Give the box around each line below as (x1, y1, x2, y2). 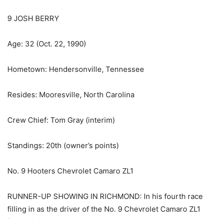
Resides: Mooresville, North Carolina (7, 90, 134, 100)
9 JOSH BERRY (7, 14, 59, 23)
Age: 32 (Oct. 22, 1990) (7, 39, 86, 49)
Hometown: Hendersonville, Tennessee (7, 65, 144, 74)
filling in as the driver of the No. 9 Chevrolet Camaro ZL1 (7, 204, 200, 214)
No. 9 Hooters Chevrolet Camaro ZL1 (7, 166, 133, 176)
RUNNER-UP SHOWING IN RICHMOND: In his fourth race (7, 192, 203, 201)
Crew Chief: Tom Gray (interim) (7, 115, 115, 125)
